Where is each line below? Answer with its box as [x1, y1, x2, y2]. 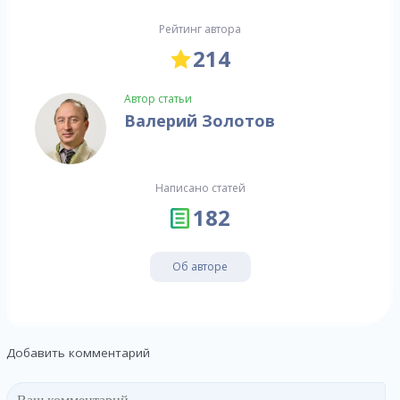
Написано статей [154, 180, 246, 196]
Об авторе [172, 259, 228, 275]
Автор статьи [124, 91, 192, 107]
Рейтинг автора [159, 21, 241, 37]
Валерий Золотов [124, 109, 275, 131]
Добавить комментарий [5, 345, 150, 362]
